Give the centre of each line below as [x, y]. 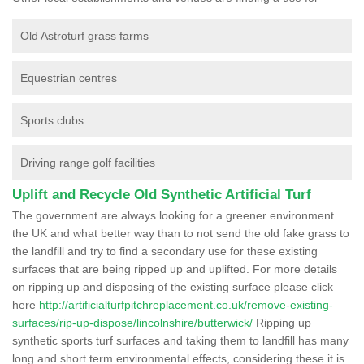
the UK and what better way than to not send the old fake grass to [181, 233]
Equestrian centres [69, 78]
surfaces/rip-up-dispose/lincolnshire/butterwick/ [132, 322]
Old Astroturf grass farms [84, 35]
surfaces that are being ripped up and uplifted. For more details [175, 269]
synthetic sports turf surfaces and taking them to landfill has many [180, 340]
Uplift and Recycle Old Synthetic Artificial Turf [162, 194]
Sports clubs [52, 120]
